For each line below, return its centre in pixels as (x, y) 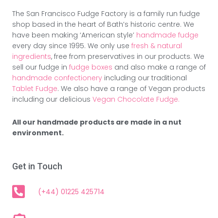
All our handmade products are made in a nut (97, 122)
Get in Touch (37, 166)
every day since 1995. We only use (72, 46)
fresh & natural (157, 46)
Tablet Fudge (35, 89)
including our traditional (145, 78)
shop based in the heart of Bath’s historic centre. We (103, 25)
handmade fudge (167, 35)
